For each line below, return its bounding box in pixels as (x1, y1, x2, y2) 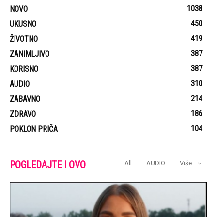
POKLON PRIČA (10, 124, 58, 134)
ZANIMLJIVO (10, 49, 49, 59)
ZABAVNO (10, 94, 40, 104)
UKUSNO (10, 19, 36, 29)
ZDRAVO (10, 109, 36, 119)
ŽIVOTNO (10, 34, 38, 44)
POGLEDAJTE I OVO (10, 159, 86, 171)
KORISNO (10, 64, 38, 74)
